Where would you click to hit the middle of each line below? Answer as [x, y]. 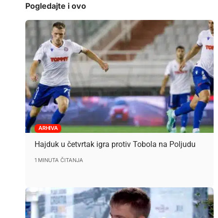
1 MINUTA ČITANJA [59, 160]
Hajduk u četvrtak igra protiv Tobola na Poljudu [115, 144]
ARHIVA [48, 128]
